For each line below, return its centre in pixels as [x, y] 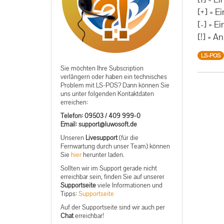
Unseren [73, 138]
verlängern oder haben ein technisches [114, 77]
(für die [128, 138]
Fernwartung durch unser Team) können [115, 146]
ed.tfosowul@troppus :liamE [99, 124]
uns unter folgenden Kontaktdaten [107, 94]
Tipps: [69, 194]
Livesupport [101, 138]
